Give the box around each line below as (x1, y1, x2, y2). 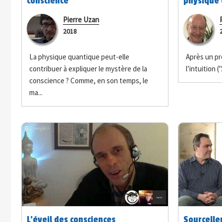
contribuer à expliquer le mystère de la (29, 63, 147, 73)
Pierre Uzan (62, 14, 99, 24)
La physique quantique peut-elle (29, 52, 129, 61)
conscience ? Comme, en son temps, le (29, 75, 148, 85)
